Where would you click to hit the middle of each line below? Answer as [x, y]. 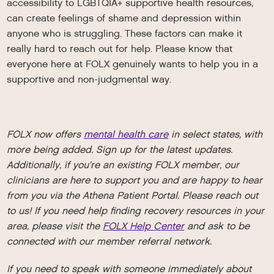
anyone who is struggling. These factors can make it [125, 33]
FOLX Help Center [144, 226]
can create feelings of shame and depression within [124, 18]
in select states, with [216, 134]
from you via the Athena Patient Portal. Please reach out [133, 195]
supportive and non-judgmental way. [89, 79]
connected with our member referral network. [109, 241]
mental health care [126, 134]
